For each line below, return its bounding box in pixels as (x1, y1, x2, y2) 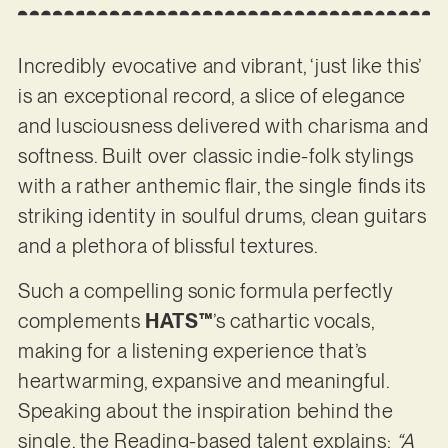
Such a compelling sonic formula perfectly (17, 278, 394, 303)
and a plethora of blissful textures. (17, 234, 319, 259)
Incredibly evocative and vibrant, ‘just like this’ (17, 54, 421, 79)
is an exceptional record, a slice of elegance (17, 84, 406, 109)
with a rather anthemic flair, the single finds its (17, 174, 426, 199)
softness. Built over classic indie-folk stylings (17, 144, 414, 169)
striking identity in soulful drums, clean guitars (17, 204, 427, 229)
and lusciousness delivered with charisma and (17, 114, 429, 139)
